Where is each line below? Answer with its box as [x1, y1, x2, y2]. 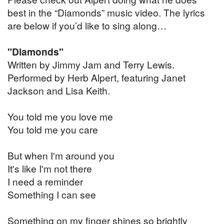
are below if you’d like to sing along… [7, 18, 166, 32]
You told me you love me [7, 109, 113, 123]
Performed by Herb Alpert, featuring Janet [7, 70, 185, 84]
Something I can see [7, 187, 96, 201]
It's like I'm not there [7, 161, 92, 175]
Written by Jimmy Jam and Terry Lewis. [7, 57, 174, 71]
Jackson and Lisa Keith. [7, 83, 110, 97]
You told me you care [7, 122, 98, 136]
